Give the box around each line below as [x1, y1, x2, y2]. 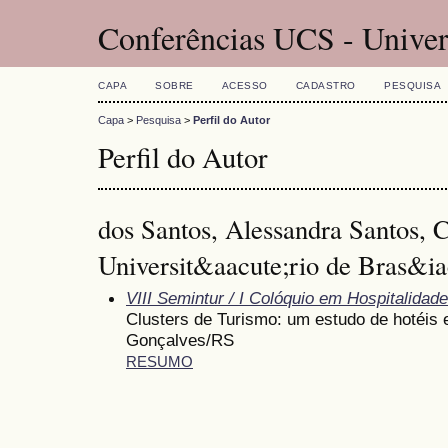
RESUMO [126, 353, 193, 370]
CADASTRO [295, 80, 356, 91]
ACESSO [221, 80, 268, 91]
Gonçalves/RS [126, 329, 234, 350]
